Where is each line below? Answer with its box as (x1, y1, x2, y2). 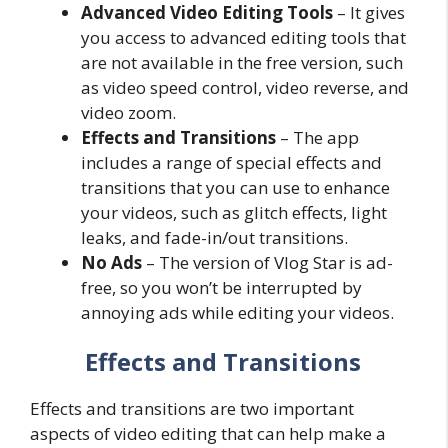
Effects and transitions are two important (30, 397, 354, 420)
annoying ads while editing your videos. (81, 300, 394, 324)
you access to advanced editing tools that (81, 25, 406, 49)
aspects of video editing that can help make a (30, 422, 386, 445)
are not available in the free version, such (81, 50, 403, 74)
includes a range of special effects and (81, 150, 382, 174)
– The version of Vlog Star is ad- (142, 250, 393, 274)
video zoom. (81, 100, 176, 124)
